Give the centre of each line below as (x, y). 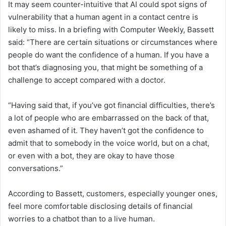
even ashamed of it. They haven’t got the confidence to (106, 130)
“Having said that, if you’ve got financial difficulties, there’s (111, 105)
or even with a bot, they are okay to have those (91, 155)
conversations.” (36, 168)
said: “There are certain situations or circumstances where (113, 42)
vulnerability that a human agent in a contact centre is (103, 17)
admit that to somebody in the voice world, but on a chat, (109, 143)
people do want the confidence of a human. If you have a (108, 54)
